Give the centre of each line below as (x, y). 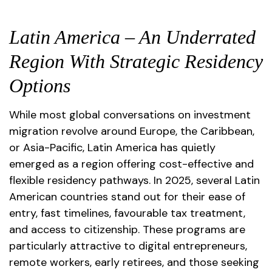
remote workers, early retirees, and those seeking (134, 262)
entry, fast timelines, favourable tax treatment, (127, 213)
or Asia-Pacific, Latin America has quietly (112, 147)
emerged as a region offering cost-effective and (131, 164)
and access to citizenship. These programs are (127, 229)
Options (40, 85)
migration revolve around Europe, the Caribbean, (132, 131)
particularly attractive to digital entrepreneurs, (128, 246)
